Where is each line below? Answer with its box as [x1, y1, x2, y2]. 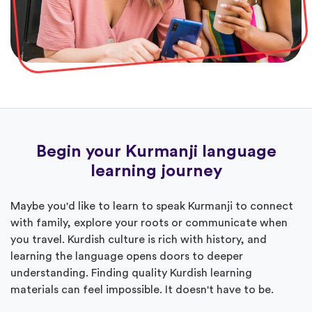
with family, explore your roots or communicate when [10, 217, 288, 228]
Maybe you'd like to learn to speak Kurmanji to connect [10, 200, 293, 212]
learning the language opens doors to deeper [10, 250, 243, 262]
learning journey [90, 162, 222, 180]
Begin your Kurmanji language [36, 143, 276, 160]
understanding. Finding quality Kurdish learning [10, 267, 252, 279]
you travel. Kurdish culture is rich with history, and [10, 233, 267, 245]
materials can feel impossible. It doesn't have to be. [10, 283, 274, 295]
